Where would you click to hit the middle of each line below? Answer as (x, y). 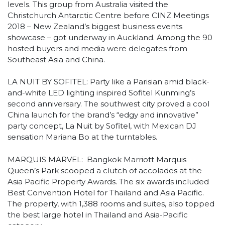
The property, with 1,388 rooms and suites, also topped (111, 203)
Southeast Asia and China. (56, 59)
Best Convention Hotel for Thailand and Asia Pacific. (106, 192)
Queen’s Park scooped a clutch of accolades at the (105, 170)
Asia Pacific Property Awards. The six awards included (108, 181)
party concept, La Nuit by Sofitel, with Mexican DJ (102, 126)
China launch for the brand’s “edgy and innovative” (103, 115)
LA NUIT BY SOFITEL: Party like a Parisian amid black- (108, 82)
